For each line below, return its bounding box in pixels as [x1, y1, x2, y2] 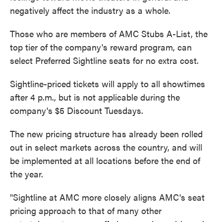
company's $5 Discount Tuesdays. [10, 104, 143, 116]
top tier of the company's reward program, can [10, 41, 192, 53]
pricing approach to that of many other [10, 204, 162, 217]
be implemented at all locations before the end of [10, 154, 200, 166]
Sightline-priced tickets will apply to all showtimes [10, 77, 205, 90]
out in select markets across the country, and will [10, 141, 202, 153]
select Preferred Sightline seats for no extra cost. [10, 54, 199, 66]
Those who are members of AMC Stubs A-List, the [10, 27, 208, 40]
